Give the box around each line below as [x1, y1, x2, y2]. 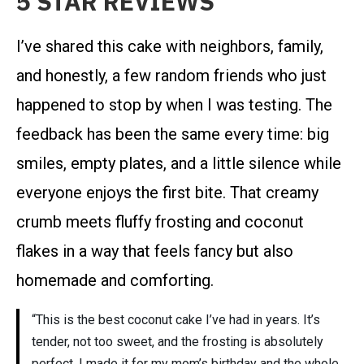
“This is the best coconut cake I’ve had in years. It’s [32, 312, 320, 328]
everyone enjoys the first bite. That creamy [16, 183, 318, 203]
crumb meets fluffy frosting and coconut [16, 212, 304, 232]
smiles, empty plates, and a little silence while [16, 154, 341, 174]
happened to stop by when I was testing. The [16, 95, 332, 115]
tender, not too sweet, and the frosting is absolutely [32, 334, 323, 350]
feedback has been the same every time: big [16, 124, 329, 145]
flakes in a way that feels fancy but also [16, 241, 293, 262]
